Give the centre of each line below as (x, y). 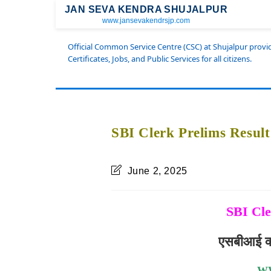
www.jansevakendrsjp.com (146, 21)
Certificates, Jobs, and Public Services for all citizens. (160, 59)
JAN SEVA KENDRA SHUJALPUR (146, 9)
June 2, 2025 (157, 171)
